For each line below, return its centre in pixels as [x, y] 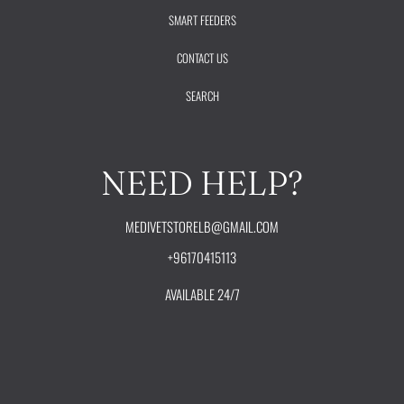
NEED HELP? [202, 183]
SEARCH [202, 96]
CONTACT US [202, 58]
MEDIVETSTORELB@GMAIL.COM [202, 227]
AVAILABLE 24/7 [202, 294]
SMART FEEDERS [202, 20]
